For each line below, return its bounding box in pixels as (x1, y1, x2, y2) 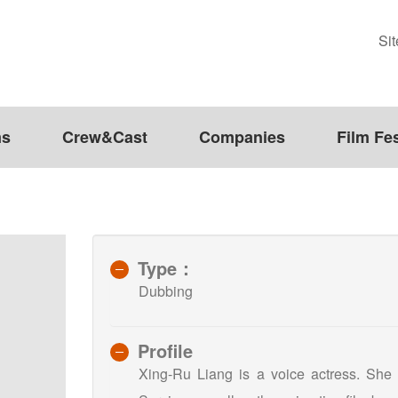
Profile (138, 337, 193, 363)
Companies (199, 125, 285, 149)
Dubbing (139, 280, 193, 301)
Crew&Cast (62, 125, 147, 149)
